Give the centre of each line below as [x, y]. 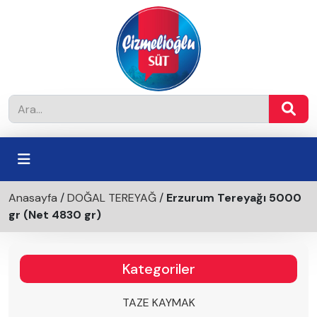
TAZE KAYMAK [158, 302]
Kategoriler [158, 269]
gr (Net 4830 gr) [55, 215]
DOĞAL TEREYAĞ [112, 198]
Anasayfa [33, 198]
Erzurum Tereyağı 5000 [234, 198]
